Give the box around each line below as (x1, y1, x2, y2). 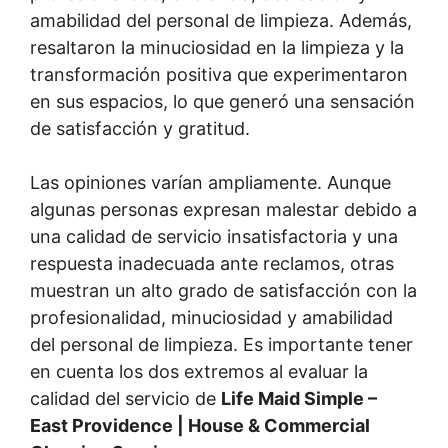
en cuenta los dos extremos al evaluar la (30, 360, 368, 382)
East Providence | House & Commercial (30, 414, 370, 436)
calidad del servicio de (30, 387, 221, 409)
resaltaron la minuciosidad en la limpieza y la (30, 36, 404, 58)
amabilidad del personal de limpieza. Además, (30, 9, 412, 31)
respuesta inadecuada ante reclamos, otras (30, 252, 394, 274)
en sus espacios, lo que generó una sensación (30, 90, 415, 112)
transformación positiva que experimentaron (30, 63, 408, 85)
